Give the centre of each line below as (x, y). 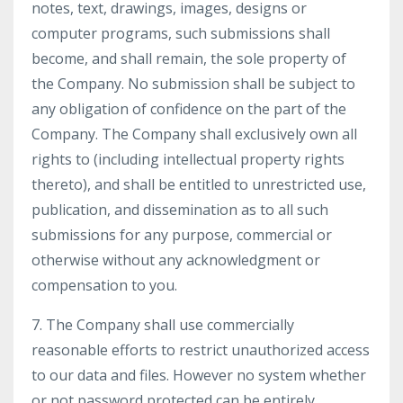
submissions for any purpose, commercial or (182, 235)
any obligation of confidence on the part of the (189, 109)
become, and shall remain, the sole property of (189, 58)
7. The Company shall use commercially (163, 325)
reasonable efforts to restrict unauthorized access (201, 350)
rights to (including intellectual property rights (188, 159)
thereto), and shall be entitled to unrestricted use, (199, 184)
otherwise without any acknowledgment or (176, 260)
